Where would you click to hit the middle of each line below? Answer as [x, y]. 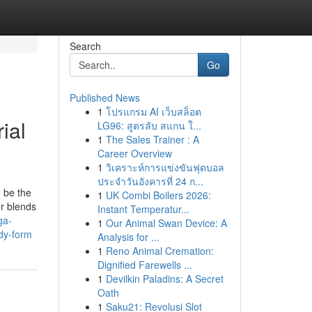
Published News [104, 97]
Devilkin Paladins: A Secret [164, 279]
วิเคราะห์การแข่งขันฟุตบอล [165, 167]
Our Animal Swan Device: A [166, 223]
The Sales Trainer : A [152, 139]
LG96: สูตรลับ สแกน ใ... [149, 125]
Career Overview [134, 153]
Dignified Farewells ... [145, 265]
